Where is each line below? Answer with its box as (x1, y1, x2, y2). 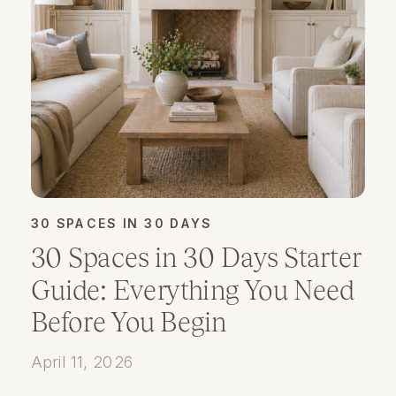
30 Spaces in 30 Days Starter (31, 241, 361, 274)
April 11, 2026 (31, 351, 134, 371)
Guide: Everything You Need (31, 273, 354, 306)
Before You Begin (31, 305, 227, 339)
